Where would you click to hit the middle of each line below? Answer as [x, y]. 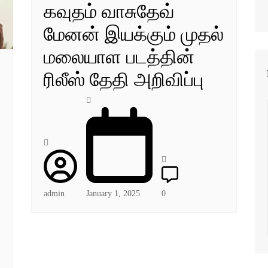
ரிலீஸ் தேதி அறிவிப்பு [124, 79]
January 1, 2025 [113, 193]
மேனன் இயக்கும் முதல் [134, 34]
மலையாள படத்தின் [119, 57]
